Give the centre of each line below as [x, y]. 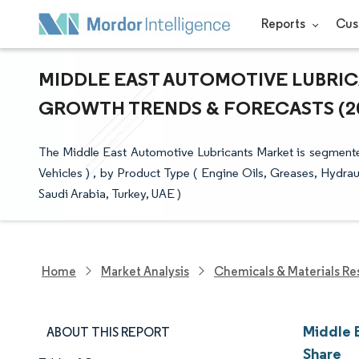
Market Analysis [145, 271]
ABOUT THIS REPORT [108, 332]
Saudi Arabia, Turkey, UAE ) [110, 194]
